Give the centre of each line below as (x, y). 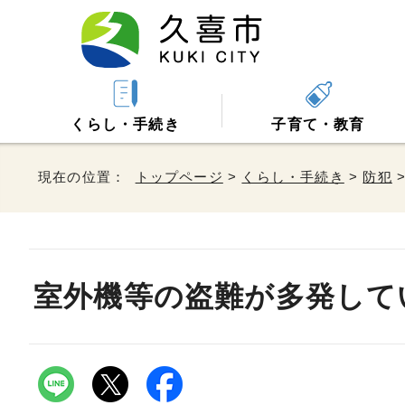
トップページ (179, 177)
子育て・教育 (318, 124)
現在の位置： (87, 177)
